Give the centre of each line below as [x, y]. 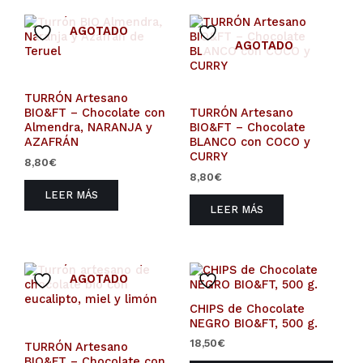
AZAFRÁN [51, 142]
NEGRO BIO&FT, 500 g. [254, 323]
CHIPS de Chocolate [247, 308]
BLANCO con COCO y [250, 142]
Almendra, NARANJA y [88, 128]
